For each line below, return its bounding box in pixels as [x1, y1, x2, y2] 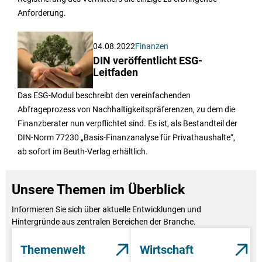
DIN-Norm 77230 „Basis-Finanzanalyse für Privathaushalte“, [18, 133, 235, 143]
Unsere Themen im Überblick [12, 182, 185, 198]
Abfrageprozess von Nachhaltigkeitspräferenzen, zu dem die [18, 105, 235, 115]
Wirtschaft [140, 243, 194, 257]
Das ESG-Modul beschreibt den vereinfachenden [18, 91, 191, 101]
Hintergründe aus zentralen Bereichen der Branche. [12, 217, 196, 227]
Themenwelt [20, 243, 85, 257]
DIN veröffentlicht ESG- [93, 55, 203, 67]
